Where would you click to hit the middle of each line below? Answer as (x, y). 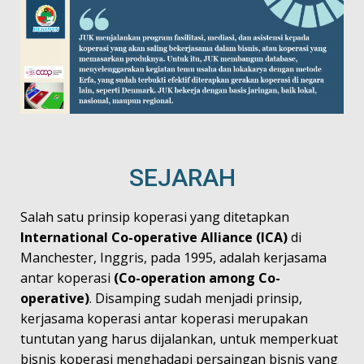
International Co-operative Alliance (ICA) (154, 237)
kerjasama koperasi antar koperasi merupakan (164, 318)
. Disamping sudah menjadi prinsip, (196, 298)
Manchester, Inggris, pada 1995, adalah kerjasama (173, 258)
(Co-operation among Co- (197, 278)
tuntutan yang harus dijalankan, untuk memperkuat (179, 339)
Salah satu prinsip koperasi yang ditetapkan (155, 217)
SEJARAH (182, 178)
